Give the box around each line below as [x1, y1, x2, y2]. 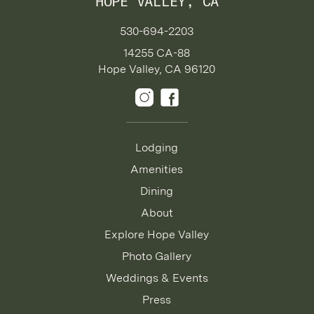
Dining [140, 184, 174, 198]
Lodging [135, 140, 179, 154]
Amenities [130, 162, 184, 176]
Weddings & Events [105, 271, 208, 285]
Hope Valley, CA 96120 [98, 62, 216, 76]
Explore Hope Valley [104, 227, 210, 241]
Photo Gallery [122, 249, 192, 263]
